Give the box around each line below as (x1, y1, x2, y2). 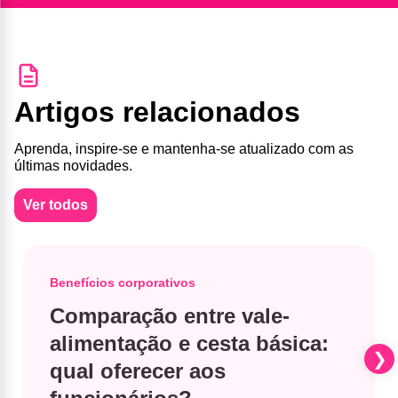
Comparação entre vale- (50, 303, 290, 328)
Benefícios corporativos (50, 275, 195, 290)
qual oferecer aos (50, 358, 226, 383)
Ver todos (23, 196, 88, 212)
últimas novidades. (14, 157, 132, 173)
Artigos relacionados (14, 95, 300, 128)
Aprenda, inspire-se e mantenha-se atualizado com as (14, 140, 354, 156)
